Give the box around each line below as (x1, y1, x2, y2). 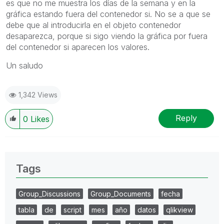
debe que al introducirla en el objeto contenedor (6, 19, 181, 30)
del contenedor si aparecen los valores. (6, 41, 149, 52)
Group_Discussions (18, 189, 80, 198)
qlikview (166, 205, 193, 214)
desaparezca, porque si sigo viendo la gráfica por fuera (6, 30, 207, 41)
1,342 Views (18, 90, 57, 99)
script (63, 205, 81, 214)
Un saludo (6, 60, 43, 70)
